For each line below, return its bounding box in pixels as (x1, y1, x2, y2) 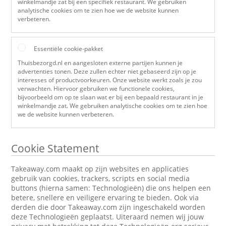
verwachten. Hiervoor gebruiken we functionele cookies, (18, 84, 175, 93)
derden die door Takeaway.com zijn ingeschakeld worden (11, 202, 206, 212)
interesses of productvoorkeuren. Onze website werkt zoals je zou (18, 76, 202, 84)
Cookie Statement (11, 141, 99, 155)
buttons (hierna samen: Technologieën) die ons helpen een (11, 183, 211, 193)
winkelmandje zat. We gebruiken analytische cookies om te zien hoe (18, 101, 208, 110)
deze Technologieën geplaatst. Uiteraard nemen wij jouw (11, 212, 204, 221)
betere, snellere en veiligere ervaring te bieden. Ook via (11, 193, 199, 202)
